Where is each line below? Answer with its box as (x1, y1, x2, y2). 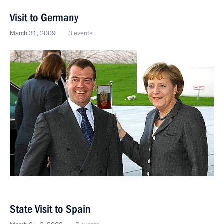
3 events (68, 29, 92, 38)
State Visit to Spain (10, 202, 91, 215)
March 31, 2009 (10, 29, 56, 38)
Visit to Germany (10, 11, 78, 24)
